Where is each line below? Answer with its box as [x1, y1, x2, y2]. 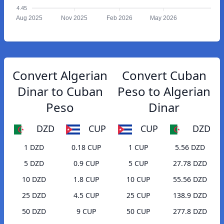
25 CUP [126, 190, 150, 200]
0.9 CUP [73, 158, 99, 168]
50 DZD [22, 206, 46, 216]
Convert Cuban [121, 67, 206, 83]
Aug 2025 [15, 14, 42, 22]
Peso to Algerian [117, 83, 210, 99]
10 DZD [22, 174, 46, 184]
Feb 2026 [106, 14, 133, 22]
